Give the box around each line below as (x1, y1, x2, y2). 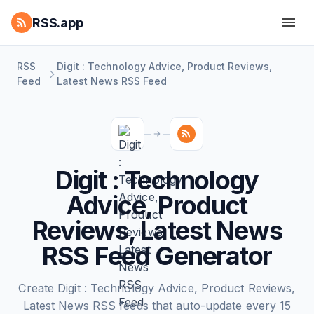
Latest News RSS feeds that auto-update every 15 (22, 299, 292, 313)
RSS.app (32, 15, 83, 30)
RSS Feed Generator (41, 240, 273, 271)
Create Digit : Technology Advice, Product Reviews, (18, 281, 296, 295)
